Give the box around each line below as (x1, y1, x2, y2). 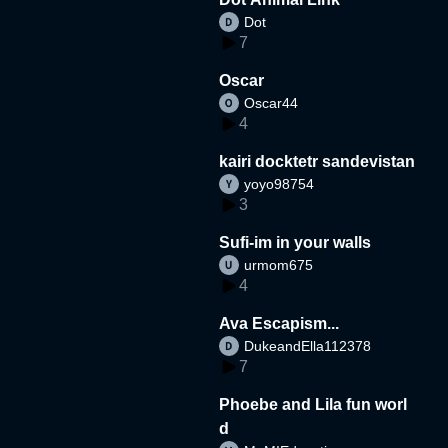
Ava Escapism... (252, 314, 340, 332)
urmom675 (244, 256, 314, 273)
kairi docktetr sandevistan (219, 152, 416, 170)
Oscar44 (244, 94, 299, 111)
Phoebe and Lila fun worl (219, 395, 408, 413)
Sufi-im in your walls (219, 233, 372, 251)
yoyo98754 (244, 175, 315, 192)
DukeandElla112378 (244, 337, 372, 354)
